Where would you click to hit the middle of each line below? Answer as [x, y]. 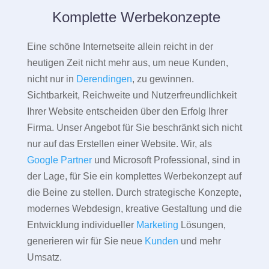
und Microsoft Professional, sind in [166, 160]
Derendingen [104, 79]
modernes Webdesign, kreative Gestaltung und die [134, 209]
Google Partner [59, 160]
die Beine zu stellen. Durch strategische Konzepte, [134, 193]
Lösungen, [202, 225]
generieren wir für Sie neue [86, 241]
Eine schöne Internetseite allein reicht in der [120, 47]
